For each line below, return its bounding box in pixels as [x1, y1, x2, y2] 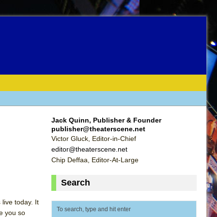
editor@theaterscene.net [51, 145, 127, 153]
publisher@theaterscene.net [51, 124, 145, 133]
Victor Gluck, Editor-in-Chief [51, 134, 136, 142]
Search [61, 177, 90, 187]
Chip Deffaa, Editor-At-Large [51, 155, 139, 164]
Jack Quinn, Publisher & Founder [51, 116, 161, 124]
